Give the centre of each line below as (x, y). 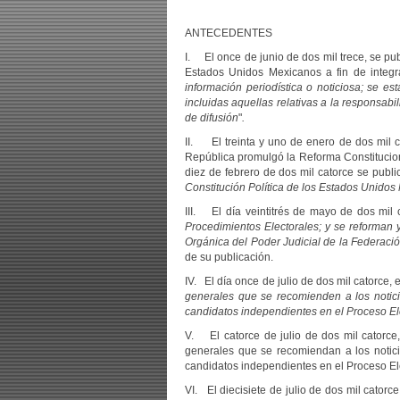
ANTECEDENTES (229, 33)
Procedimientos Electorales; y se (265, 227)
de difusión (212, 118)
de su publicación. (229, 257)
